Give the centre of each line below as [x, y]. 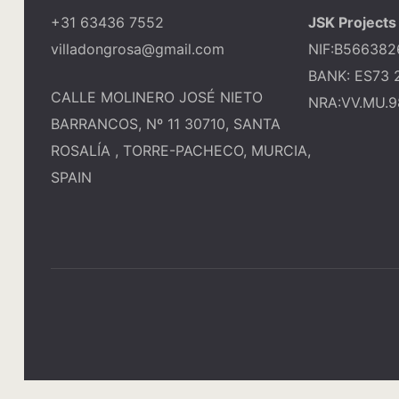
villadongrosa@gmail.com [138, 49]
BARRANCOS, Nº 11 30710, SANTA [166, 123]
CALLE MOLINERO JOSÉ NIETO [157, 97]
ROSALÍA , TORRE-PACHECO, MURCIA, [181, 150]
